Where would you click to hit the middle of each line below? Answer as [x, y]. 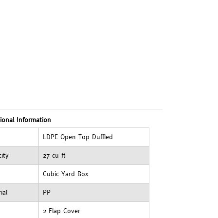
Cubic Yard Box [66, 174]
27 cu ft [54, 155]
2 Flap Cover [62, 211]
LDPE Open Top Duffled [78, 137]
